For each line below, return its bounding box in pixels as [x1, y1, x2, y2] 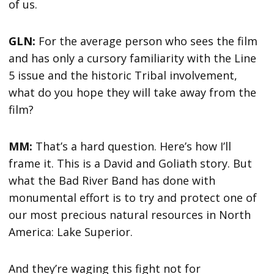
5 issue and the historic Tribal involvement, [9, 67, 238, 83]
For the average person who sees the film [39, 33, 258, 48]
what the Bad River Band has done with [9, 172, 216, 188]
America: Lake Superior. [9, 224, 139, 239]
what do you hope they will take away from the [9, 84, 257, 100]
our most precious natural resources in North [9, 207, 251, 222]
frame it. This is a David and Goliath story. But [9, 155, 253, 171]
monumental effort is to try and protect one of [9, 190, 257, 205]
